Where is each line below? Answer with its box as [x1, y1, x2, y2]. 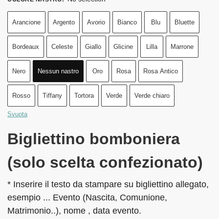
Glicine [113, 43, 133, 50]
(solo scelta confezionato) [7, 153, 203, 171]
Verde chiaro [134, 91, 170, 99]
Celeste [51, 43, 73, 50]
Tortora [74, 91, 94, 99]
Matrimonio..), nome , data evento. [7, 205, 141, 216]
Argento [53, 18, 75, 26]
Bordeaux [12, 43, 39, 50]
